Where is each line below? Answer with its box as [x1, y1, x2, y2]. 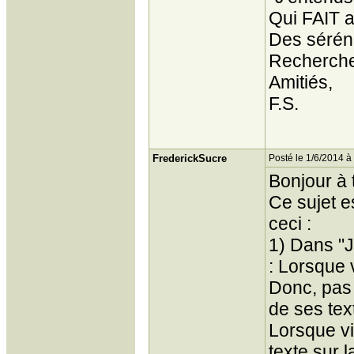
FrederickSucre [153, 153, 227, 164]
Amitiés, [269, 72, 333, 92]
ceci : [269, 213, 311, 234]
